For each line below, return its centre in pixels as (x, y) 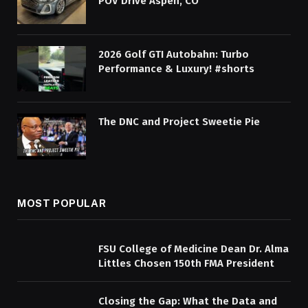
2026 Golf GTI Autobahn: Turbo (174, 54)
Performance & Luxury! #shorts (176, 68)
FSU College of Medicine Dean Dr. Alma (194, 249)
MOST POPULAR (62, 203)
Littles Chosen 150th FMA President (186, 263)
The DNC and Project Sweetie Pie (179, 122)
